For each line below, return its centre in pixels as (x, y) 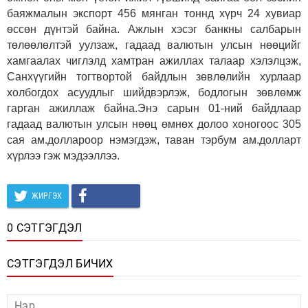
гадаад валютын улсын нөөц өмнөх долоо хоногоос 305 (154, 124)
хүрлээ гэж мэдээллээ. (65, 155)
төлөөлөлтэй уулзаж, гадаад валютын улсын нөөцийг (154, 45)
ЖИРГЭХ (46, 196)
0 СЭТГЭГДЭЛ (45, 228)
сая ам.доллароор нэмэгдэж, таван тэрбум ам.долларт (154, 140)
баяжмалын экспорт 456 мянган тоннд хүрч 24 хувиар (154, 13)
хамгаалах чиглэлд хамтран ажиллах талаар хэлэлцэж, (154, 60)
